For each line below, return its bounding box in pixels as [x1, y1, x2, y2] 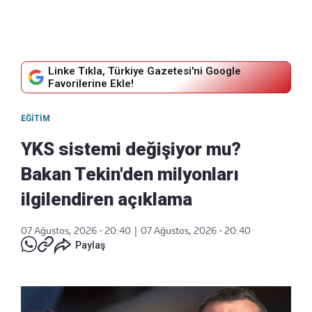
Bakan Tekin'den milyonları [21, 164, 239, 185]
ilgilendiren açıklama [21, 189, 192, 210]
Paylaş [75, 240, 105, 251]
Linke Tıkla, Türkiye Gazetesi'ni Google [48, 65, 241, 78]
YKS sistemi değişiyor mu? [21, 139, 241, 160]
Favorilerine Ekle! [48, 77, 134, 91]
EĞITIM [21, 114, 50, 124]
